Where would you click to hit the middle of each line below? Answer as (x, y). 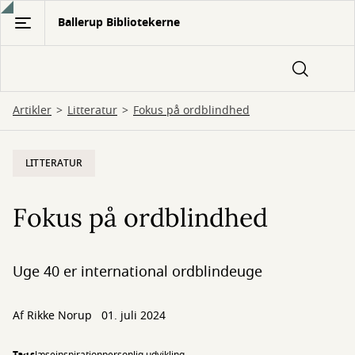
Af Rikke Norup (54, 316)
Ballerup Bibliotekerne (119, 23)
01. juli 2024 (134, 316)
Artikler (32, 111)
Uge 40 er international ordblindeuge (137, 272)
